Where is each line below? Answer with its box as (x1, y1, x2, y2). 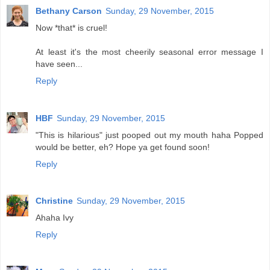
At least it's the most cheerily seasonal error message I (36, 46, 263, 57)
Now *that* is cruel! (36, 22, 107, 33)
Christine (36, 196, 73, 206)
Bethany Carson (36, 5, 102, 16)
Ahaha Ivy (36, 213, 74, 223)
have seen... (36, 58, 83, 69)
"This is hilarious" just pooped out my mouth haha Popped (36, 130, 263, 140)
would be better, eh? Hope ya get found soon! (36, 142, 210, 152)
